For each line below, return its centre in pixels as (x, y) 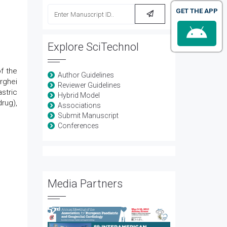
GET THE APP (197, 11)
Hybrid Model (79, 95)
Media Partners (85, 184)
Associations (79, 105)
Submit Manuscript (88, 116)
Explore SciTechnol (93, 47)
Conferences (78, 126)
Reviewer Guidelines (89, 85)
